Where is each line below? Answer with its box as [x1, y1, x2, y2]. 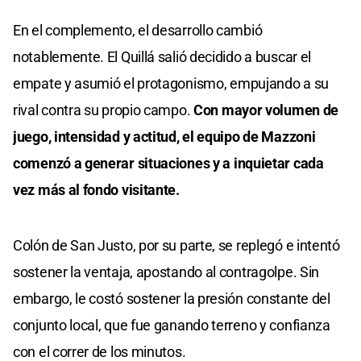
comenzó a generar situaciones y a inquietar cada [13, 154, 324, 172]
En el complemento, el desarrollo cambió [13, 21, 263, 39]
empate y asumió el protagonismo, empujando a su [13, 74, 329, 92]
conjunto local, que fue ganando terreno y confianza [13, 316, 330, 334]
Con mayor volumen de [190, 101, 339, 118]
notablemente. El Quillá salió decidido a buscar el [13, 48, 312, 65]
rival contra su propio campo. [13, 101, 191, 118]
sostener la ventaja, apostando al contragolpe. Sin [13, 263, 320, 280]
